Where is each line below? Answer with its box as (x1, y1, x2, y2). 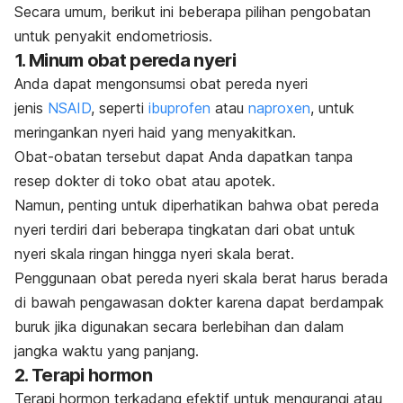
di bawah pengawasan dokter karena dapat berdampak (14, 292, 384, 311)
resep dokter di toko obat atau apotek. (14, 171, 275, 190)
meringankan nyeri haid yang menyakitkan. (14, 122, 296, 141)
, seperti (91, 98, 148, 117)
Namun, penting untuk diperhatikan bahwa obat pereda (14, 195, 379, 214)
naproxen (248, 98, 310, 117)
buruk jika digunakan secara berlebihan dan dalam (14, 317, 344, 336)
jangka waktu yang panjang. (14, 341, 199, 360)
